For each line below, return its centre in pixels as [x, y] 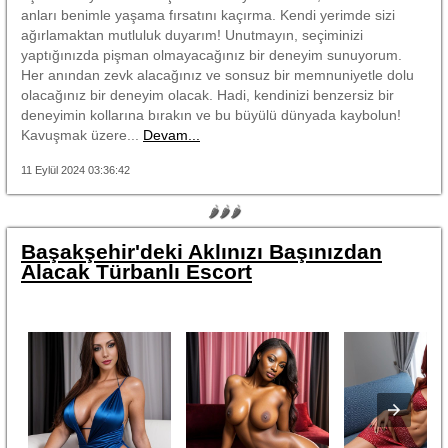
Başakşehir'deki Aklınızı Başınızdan [201, 251]
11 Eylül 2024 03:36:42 [75, 169]
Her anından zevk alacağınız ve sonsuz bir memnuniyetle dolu [217, 74]
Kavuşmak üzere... [82, 134]
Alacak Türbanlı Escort [136, 271]
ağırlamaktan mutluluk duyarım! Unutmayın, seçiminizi [192, 34]
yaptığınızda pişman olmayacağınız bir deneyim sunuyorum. [211, 54]
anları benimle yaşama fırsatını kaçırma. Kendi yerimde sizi [208, 14]
